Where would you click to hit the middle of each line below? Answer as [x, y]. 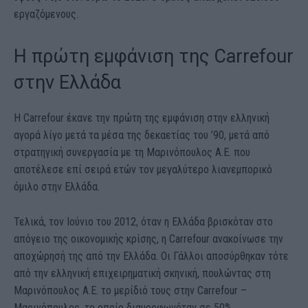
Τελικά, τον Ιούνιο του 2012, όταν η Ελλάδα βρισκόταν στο [143, 222]
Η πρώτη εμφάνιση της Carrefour [154, 57]
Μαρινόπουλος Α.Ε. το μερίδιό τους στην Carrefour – [130, 291]
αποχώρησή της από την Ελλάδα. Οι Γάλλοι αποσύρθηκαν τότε [151, 256]
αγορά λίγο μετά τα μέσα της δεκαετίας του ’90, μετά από [142, 135]
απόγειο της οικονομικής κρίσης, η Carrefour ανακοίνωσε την [148, 239]
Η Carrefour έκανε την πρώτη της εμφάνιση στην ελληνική [142, 118]
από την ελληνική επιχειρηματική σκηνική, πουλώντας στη [142, 274]
